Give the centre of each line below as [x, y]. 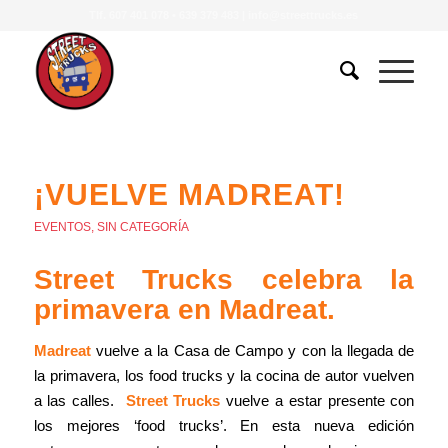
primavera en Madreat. [184, 309]
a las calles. [79, 400]
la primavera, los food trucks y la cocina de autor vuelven [224, 375]
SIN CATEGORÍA [142, 227]
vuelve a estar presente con [317, 400]
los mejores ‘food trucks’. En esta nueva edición [224, 425]
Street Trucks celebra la [224, 279]
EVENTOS [62, 227]
